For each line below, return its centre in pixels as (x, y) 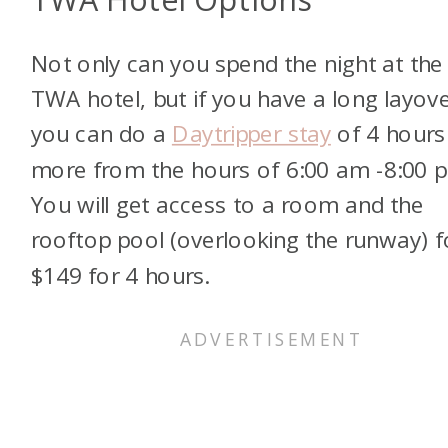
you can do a (101, 134)
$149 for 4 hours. (119, 275)
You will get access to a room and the (227, 204)
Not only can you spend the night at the (237, 63)
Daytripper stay (251, 134)
